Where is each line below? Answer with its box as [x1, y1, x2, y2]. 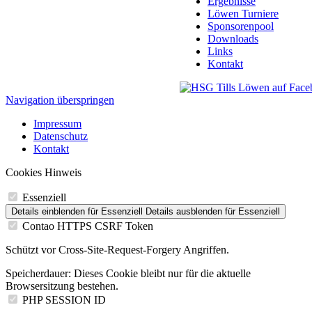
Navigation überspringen [6, 93, 114, 106]
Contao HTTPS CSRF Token [22, 219, 153, 232]
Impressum [33, 117, 81, 130]
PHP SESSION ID [22, 293, 106, 306]
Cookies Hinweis [6, 166, 81, 178]
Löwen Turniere [208, 7, 279, 19]
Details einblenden [11, 205, 85, 217]
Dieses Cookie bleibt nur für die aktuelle [71, 267, 251, 279]
